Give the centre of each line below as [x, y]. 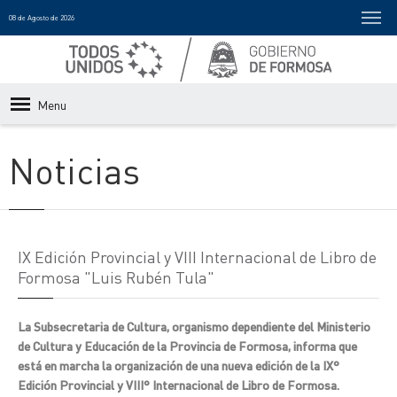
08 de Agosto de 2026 [42, 18]
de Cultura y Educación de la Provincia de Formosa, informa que [187, 346]
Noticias [74, 170]
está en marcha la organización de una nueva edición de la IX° [179, 365]
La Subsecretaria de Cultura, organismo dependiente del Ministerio [194, 326]
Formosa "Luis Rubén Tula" [116, 277]
